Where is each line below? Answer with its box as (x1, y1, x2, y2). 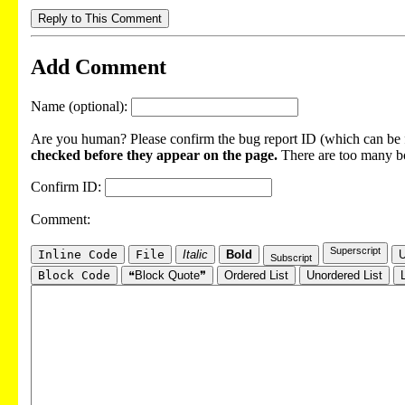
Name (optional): (31, 98, 131, 114)
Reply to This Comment (38, 11, 162, 25)
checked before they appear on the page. (31, 146, 278, 163)
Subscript (270, 251, 312, 263)
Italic (183, 247, 208, 261)
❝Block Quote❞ (128, 268, 206, 282)
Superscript (330, 244, 381, 256)
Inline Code (38, 247, 118, 261)
